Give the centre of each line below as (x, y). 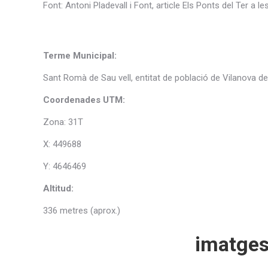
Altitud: (60, 188)
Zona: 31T (63, 122)
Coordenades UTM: (84, 100)
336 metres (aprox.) (82, 210)
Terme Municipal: (81, 55)
